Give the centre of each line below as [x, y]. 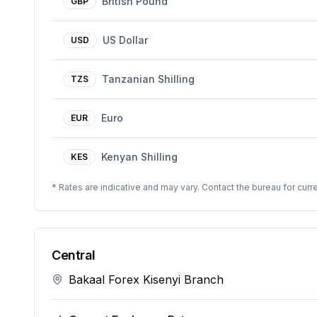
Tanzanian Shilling [148, 79]
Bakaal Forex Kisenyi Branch [146, 279]
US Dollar [125, 40]
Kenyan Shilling [139, 157]
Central [74, 255]
